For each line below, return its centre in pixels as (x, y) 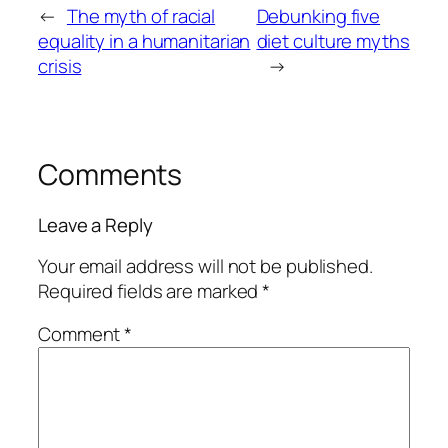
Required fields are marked (150, 290)
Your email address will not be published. (205, 265)
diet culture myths (333, 41)
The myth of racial (141, 16)
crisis (60, 66)
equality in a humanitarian (144, 41)
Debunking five (318, 16)
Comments (110, 175)
